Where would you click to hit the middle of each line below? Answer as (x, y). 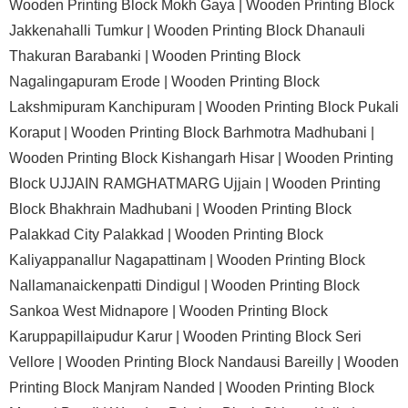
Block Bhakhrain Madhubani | (106, 209)
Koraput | (40, 133)
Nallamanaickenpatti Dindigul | (110, 286)
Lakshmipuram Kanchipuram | (107, 107)
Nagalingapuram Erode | (90, 82)
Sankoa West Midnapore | (94, 311)
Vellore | (37, 362)
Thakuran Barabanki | (81, 56)
